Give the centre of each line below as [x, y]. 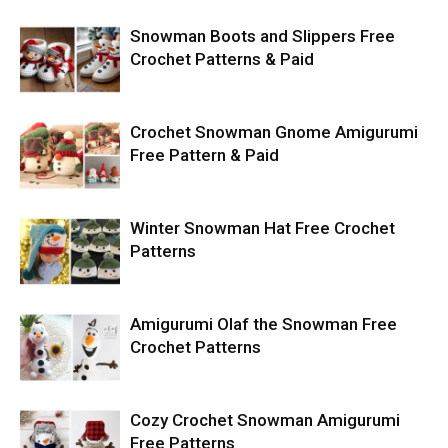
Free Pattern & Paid [204, 155]
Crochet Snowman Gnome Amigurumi [274, 132]
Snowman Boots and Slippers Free [262, 36]
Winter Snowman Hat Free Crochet [262, 228]
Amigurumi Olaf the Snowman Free [263, 324]
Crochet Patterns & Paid [222, 59]
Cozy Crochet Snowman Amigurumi [265, 420]
